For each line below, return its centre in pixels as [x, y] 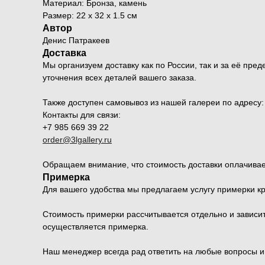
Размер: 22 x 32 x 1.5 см [90, 16]
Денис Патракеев [76, 41]
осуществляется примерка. [96, 227]
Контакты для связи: [82, 115]
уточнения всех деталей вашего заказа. [119, 78]
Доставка [64, 53]
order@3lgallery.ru [77, 140]
